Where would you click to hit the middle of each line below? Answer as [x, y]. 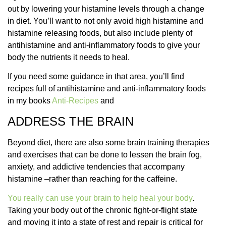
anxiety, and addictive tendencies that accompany [96, 166]
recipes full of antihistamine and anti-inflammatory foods [107, 89]
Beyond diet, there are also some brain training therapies [108, 142]
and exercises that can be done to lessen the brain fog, [105, 154]
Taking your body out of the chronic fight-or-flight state [102, 210]
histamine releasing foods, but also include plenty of [100, 33]
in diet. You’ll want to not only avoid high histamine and [105, 21]
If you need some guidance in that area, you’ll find [96, 77]
